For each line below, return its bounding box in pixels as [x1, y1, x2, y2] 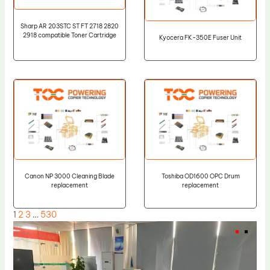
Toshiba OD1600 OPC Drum [161, 172, 240, 181]
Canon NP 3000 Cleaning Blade [24, 172, 115, 181]
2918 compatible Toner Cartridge [22, 31, 116, 40]
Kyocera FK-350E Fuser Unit [159, 34, 242, 42]
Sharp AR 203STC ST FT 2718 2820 [20, 22, 119, 31]
